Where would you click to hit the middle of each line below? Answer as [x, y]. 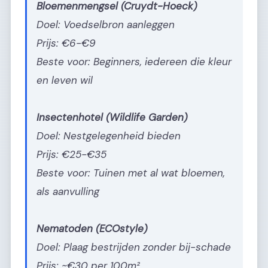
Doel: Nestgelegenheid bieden [109, 136]
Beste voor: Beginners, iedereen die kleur [134, 62]
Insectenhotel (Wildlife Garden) [112, 118]
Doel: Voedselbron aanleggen [106, 25]
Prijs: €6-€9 [66, 43]
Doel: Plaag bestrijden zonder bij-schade [134, 247]
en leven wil [65, 80]
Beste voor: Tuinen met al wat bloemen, [131, 173]
